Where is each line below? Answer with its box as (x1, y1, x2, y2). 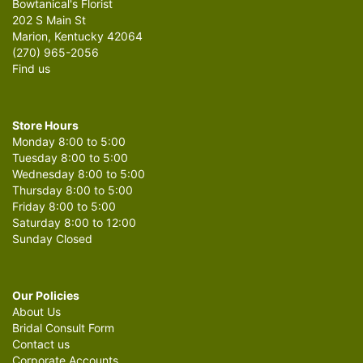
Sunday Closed (12, 232, 92, 246)
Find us (12, 62, 50, 76)
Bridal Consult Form (12, 321, 114, 335)
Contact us (12, 337, 70, 352)
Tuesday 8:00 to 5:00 (12, 151, 128, 165)
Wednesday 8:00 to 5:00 (12, 167, 145, 181)
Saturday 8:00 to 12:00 (12, 216, 136, 230)
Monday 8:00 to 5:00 (12, 135, 126, 149)
